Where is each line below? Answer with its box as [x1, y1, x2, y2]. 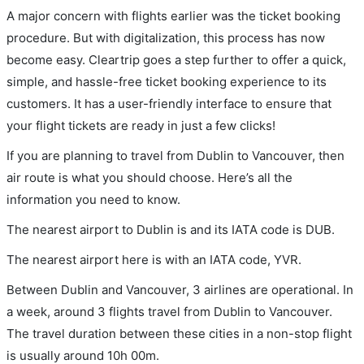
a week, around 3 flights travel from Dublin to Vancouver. [6, 303, 332, 319]
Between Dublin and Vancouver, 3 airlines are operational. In [6, 281, 353, 297]
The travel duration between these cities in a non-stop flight [6, 325, 352, 341]
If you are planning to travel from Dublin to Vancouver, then [6, 147, 344, 163]
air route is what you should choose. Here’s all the [6, 169, 292, 185]
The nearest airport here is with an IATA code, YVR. [6, 251, 301, 267]
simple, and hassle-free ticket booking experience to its [6, 73, 327, 89]
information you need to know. [6, 191, 180, 207]
